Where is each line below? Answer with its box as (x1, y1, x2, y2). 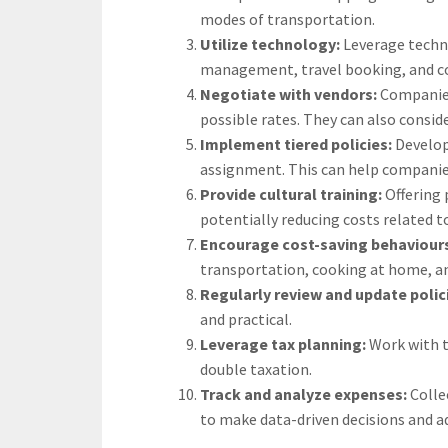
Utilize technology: (200, 33, 343, 54)
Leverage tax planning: (200, 333, 369, 354)
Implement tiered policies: (200, 133, 395, 154)
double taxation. (200, 358, 312, 379)
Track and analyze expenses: (200, 383, 410, 404)
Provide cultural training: (200, 183, 385, 204)
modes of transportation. (200, 8, 375, 29)
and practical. (200, 308, 292, 329)
